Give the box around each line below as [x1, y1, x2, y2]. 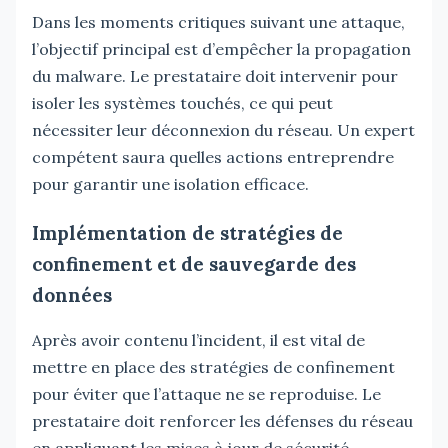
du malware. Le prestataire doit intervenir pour [32, 65, 398, 86]
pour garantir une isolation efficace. [32, 173, 309, 194]
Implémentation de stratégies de [32, 220, 343, 245]
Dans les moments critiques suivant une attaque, [32, 11, 405, 32]
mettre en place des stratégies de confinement [32, 356, 395, 377]
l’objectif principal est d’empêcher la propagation [32, 38, 411, 59]
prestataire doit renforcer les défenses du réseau [32, 410, 413, 431]
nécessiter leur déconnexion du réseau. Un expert [32, 119, 415, 140]
